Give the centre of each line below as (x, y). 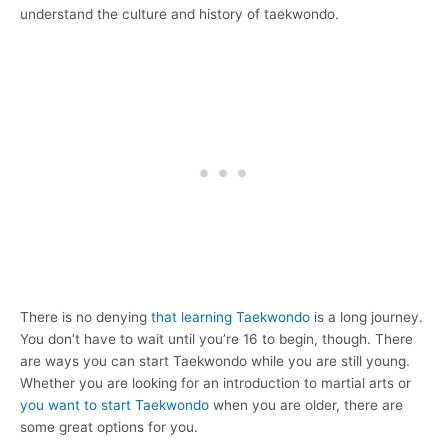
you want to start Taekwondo (114, 405)
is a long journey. (366, 317)
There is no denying (85, 317)
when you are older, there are (306, 405)
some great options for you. (109, 427)
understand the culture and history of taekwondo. (179, 13)
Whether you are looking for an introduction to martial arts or (215, 383)
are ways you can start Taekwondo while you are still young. (215, 361)
